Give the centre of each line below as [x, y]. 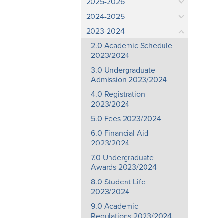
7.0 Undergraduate [122, 158]
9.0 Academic [115, 206]
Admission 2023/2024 [129, 80]
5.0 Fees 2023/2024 [126, 119]
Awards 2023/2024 [124, 167]
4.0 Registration [118, 94]
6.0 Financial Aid [120, 133]
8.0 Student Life [118, 182]
